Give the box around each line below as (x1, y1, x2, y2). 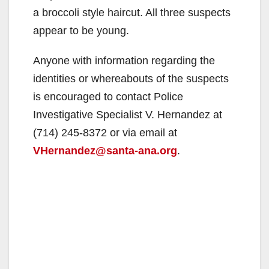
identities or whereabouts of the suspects (33, 72, 229, 85)
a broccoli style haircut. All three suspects (33, 6, 231, 19)
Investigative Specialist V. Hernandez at (33, 108, 222, 121)
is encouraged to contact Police (33, 90, 183, 103)
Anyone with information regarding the (33, 54, 215, 67)
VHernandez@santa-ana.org (33, 144, 177, 157)
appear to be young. (33, 24, 129, 37)
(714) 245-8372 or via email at (33, 126, 177, 139)
